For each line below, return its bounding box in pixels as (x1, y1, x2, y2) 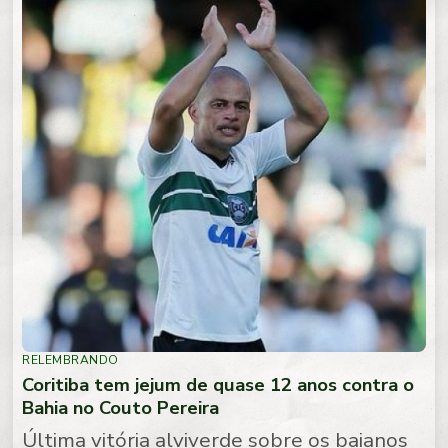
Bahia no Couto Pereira (22, 395, 220, 421)
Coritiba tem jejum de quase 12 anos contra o (22, 372, 415, 398)
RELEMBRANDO (22, 351, 119, 368)
